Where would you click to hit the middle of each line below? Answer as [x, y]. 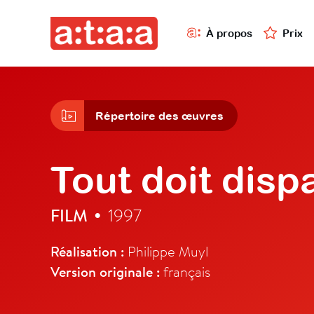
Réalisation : [87, 252]
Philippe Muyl [166, 251]
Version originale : [105, 272]
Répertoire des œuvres [159, 116]
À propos [229, 33]
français [185, 272]
